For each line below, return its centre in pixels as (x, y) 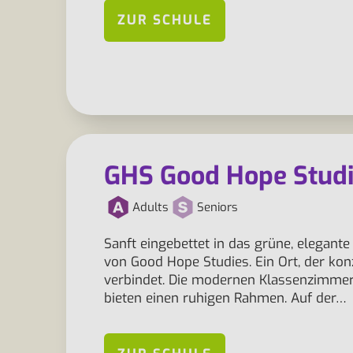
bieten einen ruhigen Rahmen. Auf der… (225, 298)
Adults (150, 207)
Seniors (217, 207)
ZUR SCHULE (165, 20)
